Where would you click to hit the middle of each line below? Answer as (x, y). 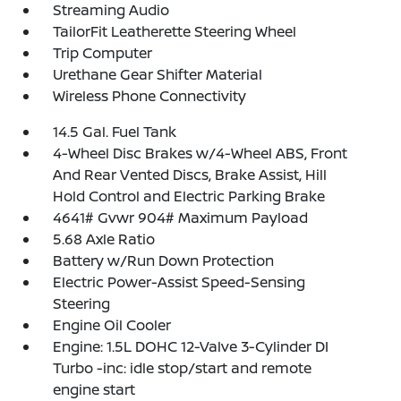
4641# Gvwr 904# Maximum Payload (181, 218)
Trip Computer (103, 53)
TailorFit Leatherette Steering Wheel (175, 31)
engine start (94, 389)
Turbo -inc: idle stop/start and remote (183, 368)
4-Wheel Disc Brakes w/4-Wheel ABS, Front (200, 153)
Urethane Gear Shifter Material (158, 74)
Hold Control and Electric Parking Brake (189, 196)
